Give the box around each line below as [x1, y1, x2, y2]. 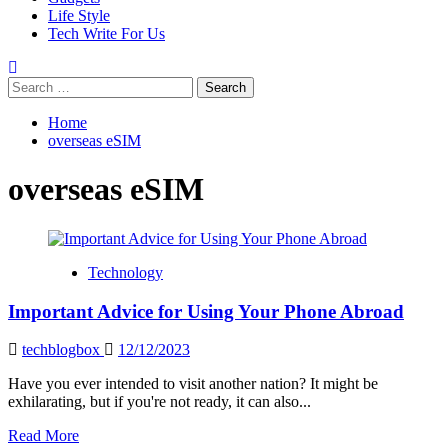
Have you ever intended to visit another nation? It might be [8, 375, 378, 393]
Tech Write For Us [48, 25, 165, 42]
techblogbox [22, 341, 104, 359]
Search [7, 76, 50, 93]
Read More [8, 427, 79, 445]
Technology [88, 263, 163, 281]
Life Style [48, 7, 110, 24]
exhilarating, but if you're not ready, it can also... [8, 393, 311, 411]
